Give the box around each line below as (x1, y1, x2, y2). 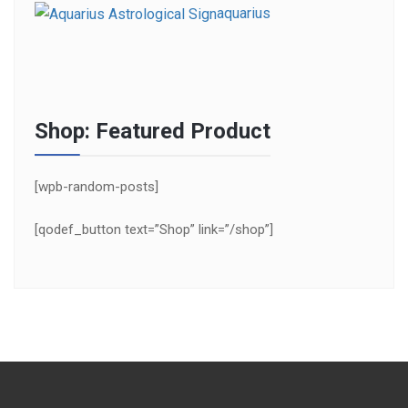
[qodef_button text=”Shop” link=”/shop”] (35, 220, 273, 238)
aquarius (217, 4, 270, 22)
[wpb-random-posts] (35, 178, 158, 195)
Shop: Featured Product (35, 117, 270, 144)
